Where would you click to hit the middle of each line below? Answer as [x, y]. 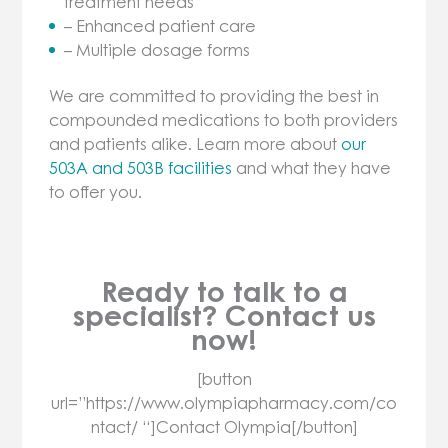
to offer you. [96, 192]
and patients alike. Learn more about [195, 144]
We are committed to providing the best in [214, 96]
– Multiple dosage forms [157, 49]
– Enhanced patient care [160, 25]
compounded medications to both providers [224, 120]
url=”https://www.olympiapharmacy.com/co [224, 403]
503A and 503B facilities [141, 168]
